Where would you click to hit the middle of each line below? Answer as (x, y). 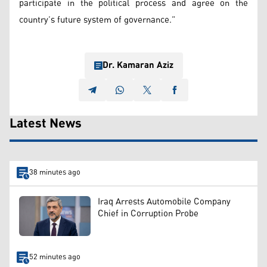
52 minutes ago (55, 257)
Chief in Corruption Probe (148, 213)
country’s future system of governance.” (97, 20)
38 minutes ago (55, 173)
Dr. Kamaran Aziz (138, 65)
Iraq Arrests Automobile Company (164, 201)
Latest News (46, 124)
